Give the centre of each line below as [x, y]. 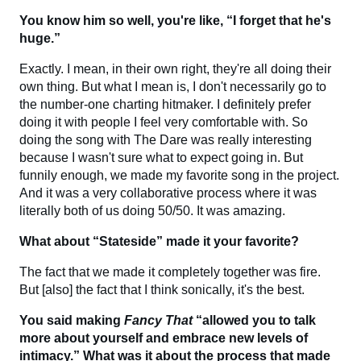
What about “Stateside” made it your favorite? [159, 241]
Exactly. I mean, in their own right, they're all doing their [175, 68]
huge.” [40, 38]
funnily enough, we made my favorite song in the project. [179, 175]
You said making [72, 320]
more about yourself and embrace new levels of [164, 338]
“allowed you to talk [256, 320]
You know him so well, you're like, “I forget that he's [175, 20]
